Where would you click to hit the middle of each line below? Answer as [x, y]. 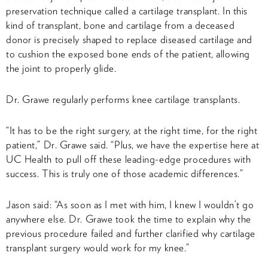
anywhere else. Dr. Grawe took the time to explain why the [129, 219]
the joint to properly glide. [61, 68]
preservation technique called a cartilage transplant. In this [127, 10]
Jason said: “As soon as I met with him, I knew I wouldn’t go [130, 204]
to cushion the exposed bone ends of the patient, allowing [128, 54]
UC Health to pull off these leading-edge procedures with [129, 159]
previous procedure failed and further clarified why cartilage [131, 233]
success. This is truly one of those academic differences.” [125, 173]
